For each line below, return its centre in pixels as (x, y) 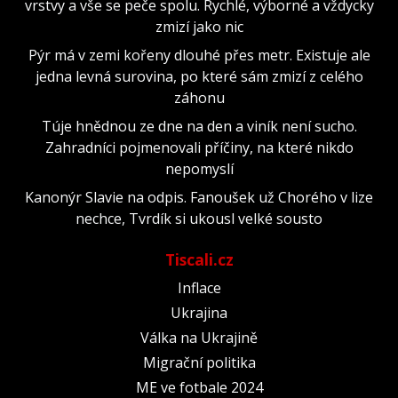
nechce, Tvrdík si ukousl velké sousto (199, 218)
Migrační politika (199, 362)
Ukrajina (199, 312)
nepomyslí (199, 168)
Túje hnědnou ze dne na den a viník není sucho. (199, 126)
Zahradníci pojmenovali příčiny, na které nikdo (199, 147)
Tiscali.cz (199, 259)
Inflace (199, 287)
